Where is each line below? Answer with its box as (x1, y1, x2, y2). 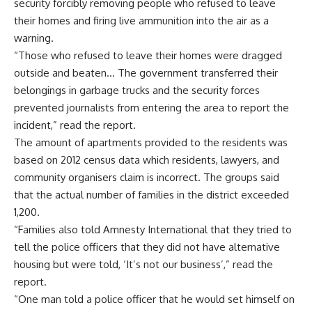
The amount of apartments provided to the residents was (14, 136, 288, 149)
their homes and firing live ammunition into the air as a (14, 14, 269, 27)
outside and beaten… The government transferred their (14, 66, 278, 79)
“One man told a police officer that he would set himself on (14, 292, 295, 306)
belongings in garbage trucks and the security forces (14, 84, 260, 97)
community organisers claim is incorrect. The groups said (14, 171, 279, 184)
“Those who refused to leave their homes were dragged (14, 49, 282, 62)
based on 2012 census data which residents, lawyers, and (14, 153, 279, 166)
